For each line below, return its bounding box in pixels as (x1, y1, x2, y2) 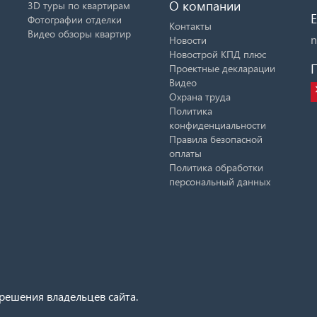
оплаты (169, 146, 202, 160)
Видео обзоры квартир (28, 26, 131, 40)
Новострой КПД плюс (169, 47, 266, 61)
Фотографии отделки (28, 12, 122, 26)
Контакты (169, 18, 212, 33)
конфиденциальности (169, 117, 266, 132)
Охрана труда (169, 89, 231, 103)
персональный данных (169, 174, 270, 188)
